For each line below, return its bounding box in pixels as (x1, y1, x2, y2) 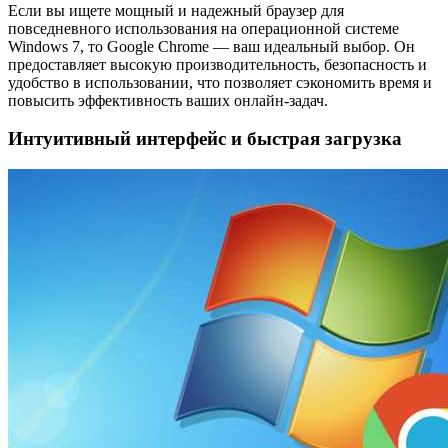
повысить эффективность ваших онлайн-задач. (8, 91, 328, 109)
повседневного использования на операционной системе (8, 19, 399, 37)
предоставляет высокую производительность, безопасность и (8, 55, 427, 73)
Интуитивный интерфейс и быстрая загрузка (8, 128, 402, 150)
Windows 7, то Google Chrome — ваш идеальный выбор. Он (8, 37, 415, 55)
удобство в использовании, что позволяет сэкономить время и (8, 73, 432, 91)
